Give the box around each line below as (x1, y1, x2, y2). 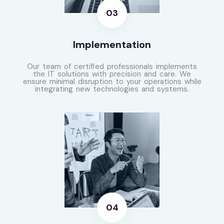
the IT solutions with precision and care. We (33, 69, 191, 79)
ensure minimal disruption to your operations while (22, 76, 201, 87)
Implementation (73, 38, 151, 51)
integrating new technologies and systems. (35, 84, 189, 94)
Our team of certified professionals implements (27, 61, 197, 72)
